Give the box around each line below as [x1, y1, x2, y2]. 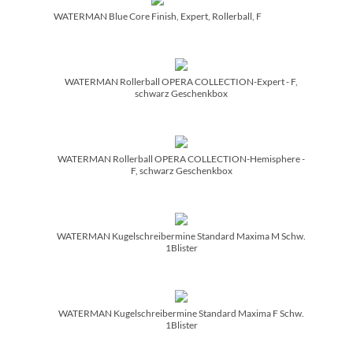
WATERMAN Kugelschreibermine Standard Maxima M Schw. [57, 229, 306, 242]
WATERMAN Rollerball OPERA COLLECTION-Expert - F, [65, 75, 298, 87]
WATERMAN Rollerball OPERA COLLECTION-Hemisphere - [58, 152, 305, 165]
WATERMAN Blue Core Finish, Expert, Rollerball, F [54, 9, 262, 22]
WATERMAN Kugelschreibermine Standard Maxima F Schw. [58, 307, 304, 319]
